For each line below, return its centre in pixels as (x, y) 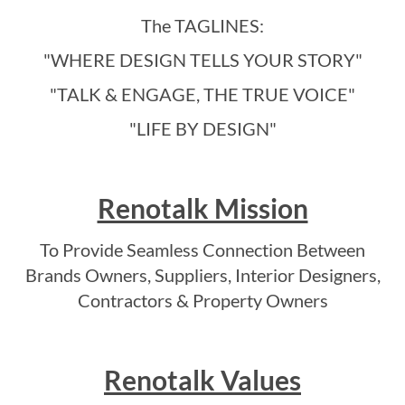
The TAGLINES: (202, 26)
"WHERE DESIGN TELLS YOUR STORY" (202, 60)
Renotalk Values (202, 380)
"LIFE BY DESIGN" (202, 129)
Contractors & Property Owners (202, 301)
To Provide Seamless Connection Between (202, 250)
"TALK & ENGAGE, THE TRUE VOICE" (202, 94)
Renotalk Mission (202, 208)
